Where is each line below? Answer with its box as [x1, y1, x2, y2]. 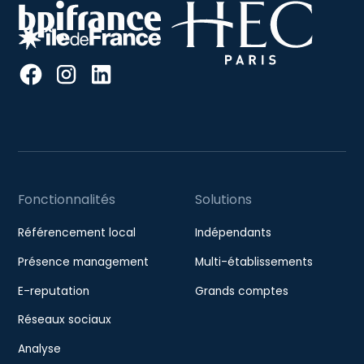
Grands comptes [194, 283, 288, 299]
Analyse [18, 340, 62, 357]
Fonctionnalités [18, 190, 116, 210]
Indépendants [194, 224, 271, 240]
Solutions [194, 190, 252, 210]
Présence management [18, 253, 149, 270]
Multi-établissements [194, 253, 313, 270]
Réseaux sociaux [18, 312, 112, 328]
